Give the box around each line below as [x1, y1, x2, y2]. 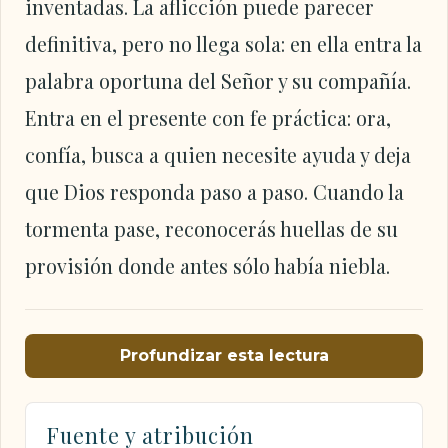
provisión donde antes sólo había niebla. [25, 252, 390, 279]
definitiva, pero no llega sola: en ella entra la [25, 30, 422, 57]
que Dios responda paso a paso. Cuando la [25, 178, 404, 205]
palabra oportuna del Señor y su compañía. [25, 67, 411, 94]
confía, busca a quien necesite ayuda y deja [25, 141, 411, 168]
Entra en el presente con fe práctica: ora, [25, 104, 391, 131]
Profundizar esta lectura [119, 346, 329, 366]
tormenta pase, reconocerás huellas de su [25, 215, 398, 242]
